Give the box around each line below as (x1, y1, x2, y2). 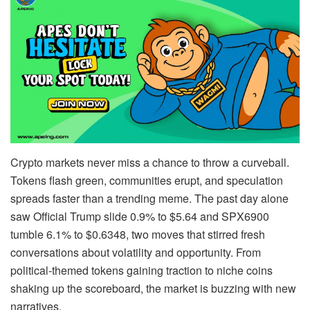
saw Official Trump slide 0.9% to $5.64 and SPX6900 (10, 208, 269, 224)
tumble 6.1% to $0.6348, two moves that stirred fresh (10, 226, 265, 242)
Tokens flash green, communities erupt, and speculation (10, 172, 283, 188)
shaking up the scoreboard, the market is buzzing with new (10, 280, 296, 296)
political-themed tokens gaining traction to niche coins (10, 262, 273, 278)
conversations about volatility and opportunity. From (10, 244, 261, 260)
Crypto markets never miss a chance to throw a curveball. (10, 154, 289, 170)
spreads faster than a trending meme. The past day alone (10, 190, 289, 206)
